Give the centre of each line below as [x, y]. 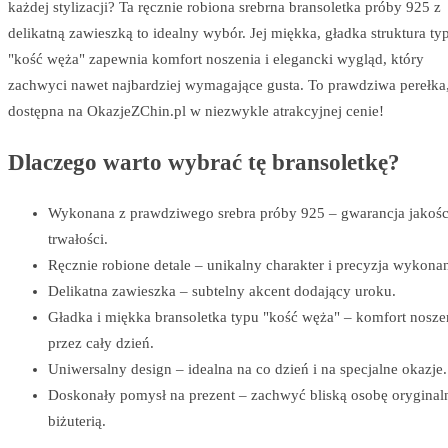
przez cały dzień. [101, 343]
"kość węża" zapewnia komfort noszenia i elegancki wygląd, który [216, 58]
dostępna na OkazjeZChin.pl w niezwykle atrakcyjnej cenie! [196, 110]
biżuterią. [77, 421]
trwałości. [78, 239]
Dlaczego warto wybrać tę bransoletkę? [204, 162]
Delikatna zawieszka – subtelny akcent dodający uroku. [222, 291]
